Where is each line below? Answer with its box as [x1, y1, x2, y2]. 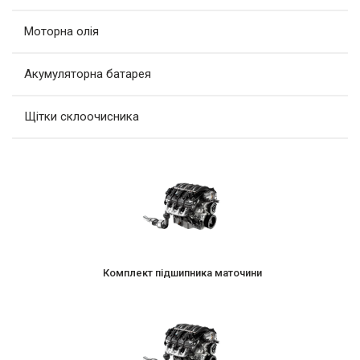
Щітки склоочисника [24, 108, 139, 124]
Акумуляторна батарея [24, 66, 151, 81]
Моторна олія [24, 23, 99, 39]
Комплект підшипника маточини [102, 266, 262, 279]
